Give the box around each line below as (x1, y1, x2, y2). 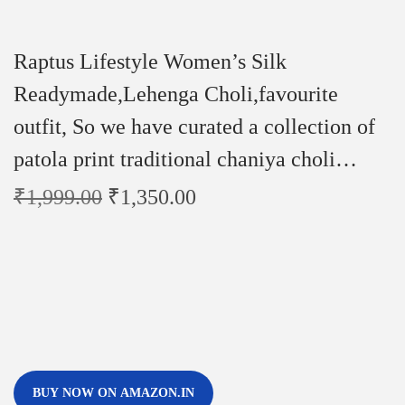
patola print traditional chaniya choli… (14, 146, 357, 171)
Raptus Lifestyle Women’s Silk (14, 49, 287, 73)
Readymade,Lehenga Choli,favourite (14, 81, 338, 106)
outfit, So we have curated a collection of (14, 114, 375, 138)
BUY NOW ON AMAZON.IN (33, 385, 194, 400)
